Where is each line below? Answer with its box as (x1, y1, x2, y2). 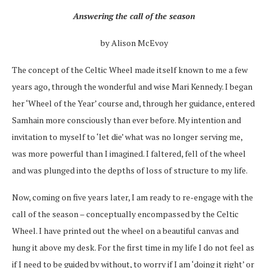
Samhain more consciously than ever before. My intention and (12, 114, 241, 126)
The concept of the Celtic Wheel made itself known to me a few (12, 63, 248, 75)
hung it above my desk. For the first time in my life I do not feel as (12, 241, 254, 253)
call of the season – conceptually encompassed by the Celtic (12, 208, 239, 220)
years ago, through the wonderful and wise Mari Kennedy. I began (12, 80, 252, 92)
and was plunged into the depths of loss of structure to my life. (12, 164, 248, 176)
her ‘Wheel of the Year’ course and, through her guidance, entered (12, 97, 255, 109)
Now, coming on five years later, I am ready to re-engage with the (12, 191, 253, 203)
